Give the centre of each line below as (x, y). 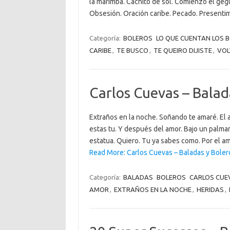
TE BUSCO (132, 50)
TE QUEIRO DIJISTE (183, 50)
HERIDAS (210, 189)
